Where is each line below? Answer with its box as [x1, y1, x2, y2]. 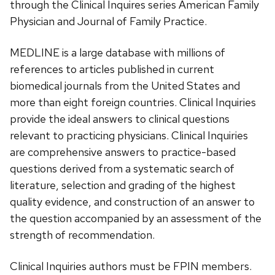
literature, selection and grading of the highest [10, 177, 236, 192]
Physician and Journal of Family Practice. [10, 14, 207, 28]
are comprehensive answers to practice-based [10, 144, 236, 159]
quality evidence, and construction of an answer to [10, 194, 255, 209]
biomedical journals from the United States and [10, 78, 240, 93]
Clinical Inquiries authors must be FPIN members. [10, 258, 252, 273]
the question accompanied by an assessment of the [10, 211, 261, 225]
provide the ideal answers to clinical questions [10, 111, 230, 126]
